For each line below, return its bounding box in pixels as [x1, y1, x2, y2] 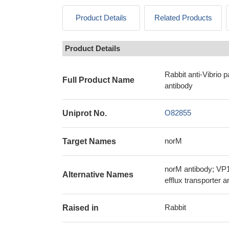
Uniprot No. [62, 109, 107, 118]
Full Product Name [62, 76, 134, 84]
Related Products [154, 13, 212, 22]
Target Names [62, 137, 116, 146]
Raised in [62, 203, 99, 212]
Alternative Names [62, 170, 133, 179]
